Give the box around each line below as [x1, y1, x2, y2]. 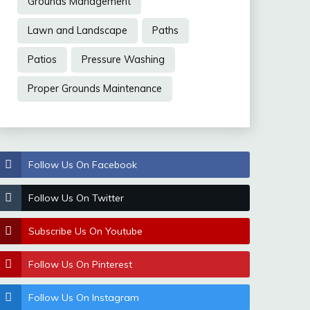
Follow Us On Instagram [28, 291, 139, 304]
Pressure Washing [81, 53, 165, 66]
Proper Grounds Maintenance [27, 82, 162, 95]
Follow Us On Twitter [28, 191, 124, 204]
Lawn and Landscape [27, 24, 127, 37]
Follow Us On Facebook [28, 158, 137, 171]
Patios [27, 53, 57, 66]
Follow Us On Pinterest [28, 257, 132, 271]
